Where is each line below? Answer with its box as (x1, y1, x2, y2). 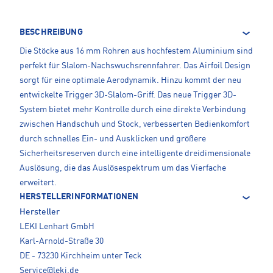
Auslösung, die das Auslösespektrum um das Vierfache (19, 164, 226, 173)
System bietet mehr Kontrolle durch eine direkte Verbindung (19, 105, 246, 115)
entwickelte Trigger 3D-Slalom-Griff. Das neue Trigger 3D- (19, 91, 236, 100)
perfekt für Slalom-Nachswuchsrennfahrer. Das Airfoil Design (19, 62, 250, 71)
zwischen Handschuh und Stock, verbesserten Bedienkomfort (19, 120, 250, 129)
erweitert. (19, 179, 57, 188)
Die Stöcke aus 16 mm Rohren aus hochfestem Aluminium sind (19, 47, 253, 56)
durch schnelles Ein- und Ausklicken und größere (19, 135, 206, 144)
